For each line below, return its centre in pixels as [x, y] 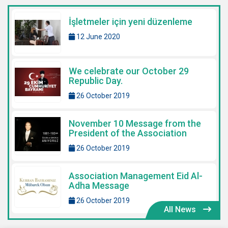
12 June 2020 [97, 37]
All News [181, 210]
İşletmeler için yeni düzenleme [131, 22]
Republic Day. [96, 81]
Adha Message [99, 186]
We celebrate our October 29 [129, 71]
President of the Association [128, 133]
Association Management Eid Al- [136, 176]
